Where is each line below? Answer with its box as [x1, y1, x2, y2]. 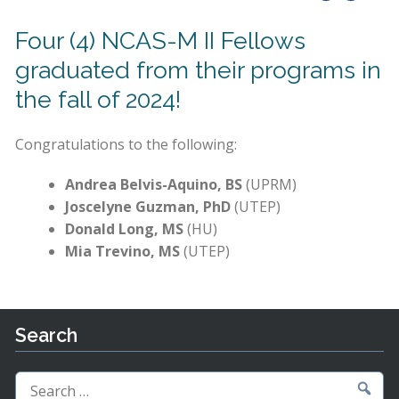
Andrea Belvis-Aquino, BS [65, 175, 243, 195]
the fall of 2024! [15, 85, 182, 114]
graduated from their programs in [15, 56, 382, 85]
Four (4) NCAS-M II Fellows [15, 27, 306, 55]
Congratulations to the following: [15, 134, 238, 155]
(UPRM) [242, 175, 297, 195]
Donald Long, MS [65, 219, 184, 240]
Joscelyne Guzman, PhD [65, 197, 235, 217]
